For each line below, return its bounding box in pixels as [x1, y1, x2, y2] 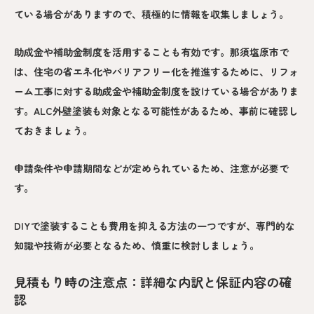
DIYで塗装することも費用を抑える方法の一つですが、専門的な [14, 218, 295, 233]
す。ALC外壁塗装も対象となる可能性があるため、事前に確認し [14, 103, 298, 118]
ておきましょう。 [14, 123, 93, 137]
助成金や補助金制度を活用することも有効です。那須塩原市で [14, 44, 289, 59]
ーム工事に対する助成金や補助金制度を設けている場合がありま [14, 83, 299, 98]
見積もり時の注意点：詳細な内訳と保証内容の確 [14, 272, 292, 291]
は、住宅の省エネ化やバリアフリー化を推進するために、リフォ [14, 64, 299, 78]
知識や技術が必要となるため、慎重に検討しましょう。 [14, 238, 259, 252]
